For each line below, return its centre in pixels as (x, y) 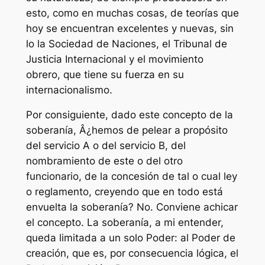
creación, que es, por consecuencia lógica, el (132, 253)
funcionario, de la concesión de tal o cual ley (131, 177)
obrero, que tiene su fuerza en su (105, 74)
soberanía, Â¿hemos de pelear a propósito (127, 130)
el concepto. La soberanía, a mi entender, (125, 223)
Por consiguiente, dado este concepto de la (129, 115)
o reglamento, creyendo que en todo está (124, 192)
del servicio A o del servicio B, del (106, 146)
